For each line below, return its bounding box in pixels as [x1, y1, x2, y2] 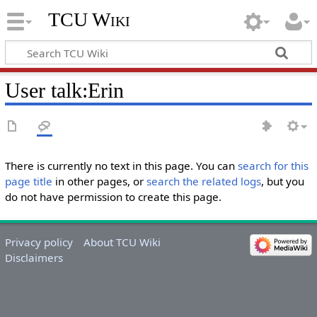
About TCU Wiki [83, 235, 161, 250]
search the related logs [146, 174, 261, 188]
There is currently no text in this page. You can [4, 158, 238, 173]
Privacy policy [4, 235, 73, 250]
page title [4, 174, 52, 188]
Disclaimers [4, 250, 63, 265]
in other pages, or [52, 174, 146, 188]
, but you [260, 174, 304, 188]
